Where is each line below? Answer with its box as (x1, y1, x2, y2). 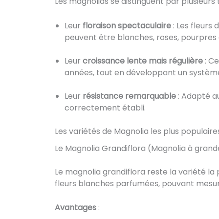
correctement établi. (65, 102, 146, 113)
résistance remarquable (83, 90, 176, 102)
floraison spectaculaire (81, 20, 171, 31)
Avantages (55, 202, 96, 214)
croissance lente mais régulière (83, 55, 203, 66)
